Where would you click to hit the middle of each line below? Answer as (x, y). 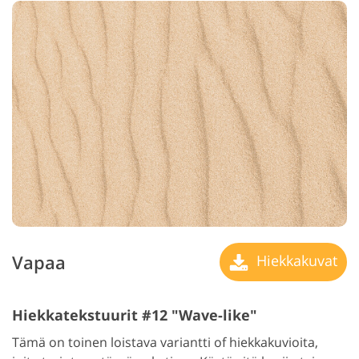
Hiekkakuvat (295, 261)
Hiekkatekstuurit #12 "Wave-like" (135, 315)
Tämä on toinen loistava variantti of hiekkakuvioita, (165, 343)
